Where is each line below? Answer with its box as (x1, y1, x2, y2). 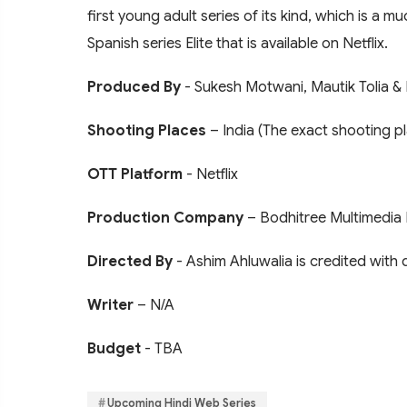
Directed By (87, 252, 173, 272)
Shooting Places (87, 121, 206, 141)
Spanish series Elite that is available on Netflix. (87, 34, 388, 54)
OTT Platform (87, 164, 183, 184)
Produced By (87, 77, 181, 97)
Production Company (87, 208, 243, 228)
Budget (87, 339, 141, 359)
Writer (87, 295, 134, 315)
